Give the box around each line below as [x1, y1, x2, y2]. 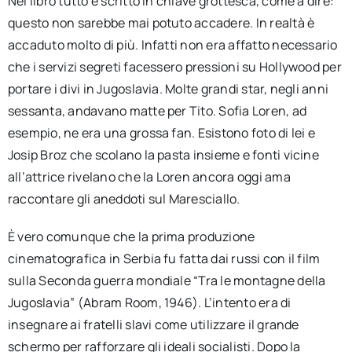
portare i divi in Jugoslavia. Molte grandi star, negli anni [7, 80, 329, 97]
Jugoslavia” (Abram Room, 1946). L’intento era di [7, 294, 291, 311]
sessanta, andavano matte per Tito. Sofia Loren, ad [7, 102, 306, 119]
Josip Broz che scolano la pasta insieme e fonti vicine [7, 146, 319, 163]
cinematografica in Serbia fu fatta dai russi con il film [7, 250, 321, 267]
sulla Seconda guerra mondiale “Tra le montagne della [7, 272, 326, 289]
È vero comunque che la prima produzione [7, 228, 255, 245]
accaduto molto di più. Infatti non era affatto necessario [7, 36, 338, 53]
